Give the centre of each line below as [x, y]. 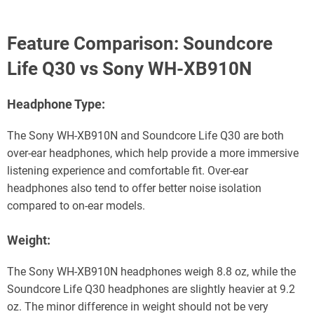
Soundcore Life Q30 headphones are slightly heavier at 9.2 [151, 289]
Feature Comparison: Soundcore [140, 43]
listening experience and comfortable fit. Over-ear [128, 170]
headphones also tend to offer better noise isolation [134, 188]
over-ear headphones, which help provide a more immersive [153, 153]
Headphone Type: [56, 104]
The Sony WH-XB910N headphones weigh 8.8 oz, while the [151, 271]
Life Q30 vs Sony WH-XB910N [129, 68]
